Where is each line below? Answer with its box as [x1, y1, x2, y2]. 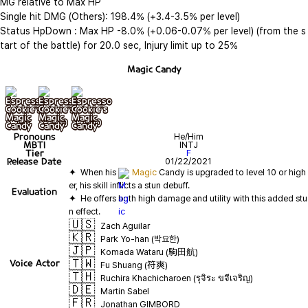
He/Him [173, 131, 203, 142]
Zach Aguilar [100, 221, 150, 231]
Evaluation [12, 186, 57, 197]
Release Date [7, 155, 62, 167]
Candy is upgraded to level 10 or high [157, 167, 306, 177]
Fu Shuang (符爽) [100, 260, 168, 270]
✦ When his [69, 167, 118, 177]
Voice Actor [9, 257, 60, 269]
